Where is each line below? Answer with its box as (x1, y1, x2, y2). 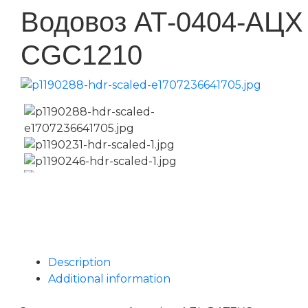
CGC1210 (21, 39, 142, 70)
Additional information (48, 272, 170, 285)
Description (48, 255, 111, 269)
